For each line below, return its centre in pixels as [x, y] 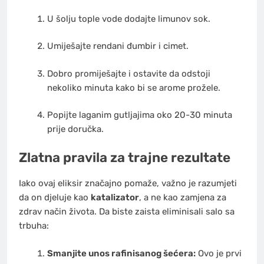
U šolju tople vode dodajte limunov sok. [128, 19]
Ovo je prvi [218, 253]
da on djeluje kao [55, 198]
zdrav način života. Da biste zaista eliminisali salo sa [127, 212]
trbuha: [34, 226]
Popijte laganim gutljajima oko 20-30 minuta [139, 115]
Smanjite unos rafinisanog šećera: [121, 253]
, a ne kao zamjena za [183, 198]
